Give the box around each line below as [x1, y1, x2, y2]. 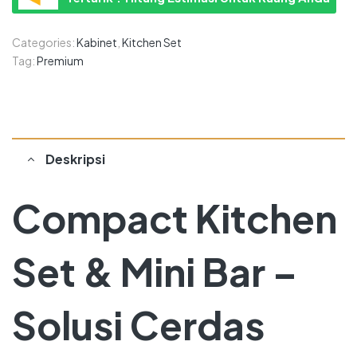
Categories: [12, 35, 76, 50]
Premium [37, 53, 84, 69]
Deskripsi [45, 151, 105, 168]
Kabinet [76, 35, 117, 50]
